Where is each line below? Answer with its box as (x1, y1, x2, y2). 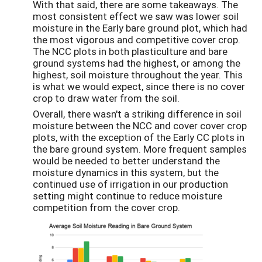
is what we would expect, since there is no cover (33, 79, 245, 93)
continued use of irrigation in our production (33, 177, 228, 191)
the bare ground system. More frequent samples (33, 142, 247, 156)
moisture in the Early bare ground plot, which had (33, 20, 247, 35)
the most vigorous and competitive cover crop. (33, 32, 240, 46)
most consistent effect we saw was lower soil (33, 9, 239, 23)
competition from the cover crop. (33, 200, 180, 214)
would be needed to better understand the (33, 153, 220, 167)
